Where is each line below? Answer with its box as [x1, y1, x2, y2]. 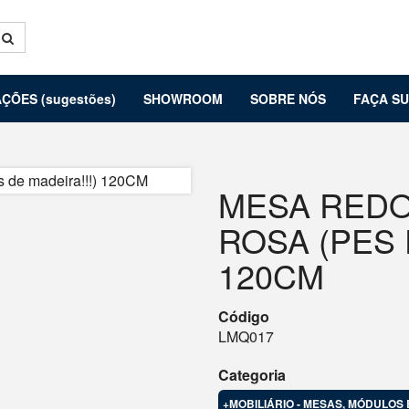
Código [218, 306, 269, 327]
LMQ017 [218, 326, 274, 347]
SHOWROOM [142, 89, 223, 108]
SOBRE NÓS [249, 89, 326, 108]
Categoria [218, 364, 286, 385]
